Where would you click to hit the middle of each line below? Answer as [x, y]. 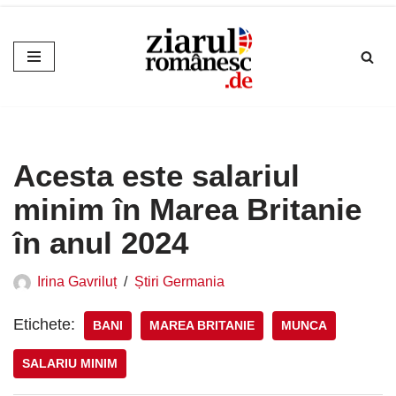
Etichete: [44, 325]
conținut [41, 96]
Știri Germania [179, 282]
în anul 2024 [105, 243]
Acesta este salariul [156, 176]
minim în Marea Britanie [187, 209]
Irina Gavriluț [77, 282]
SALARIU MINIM [70, 364]
